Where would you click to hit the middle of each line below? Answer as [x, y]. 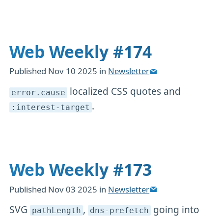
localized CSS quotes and [124, 91]
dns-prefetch [119, 210]
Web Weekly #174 [81, 52]
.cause [51, 93]
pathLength [57, 210]
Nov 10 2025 [74, 71]
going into [175, 209]
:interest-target [51, 107]
